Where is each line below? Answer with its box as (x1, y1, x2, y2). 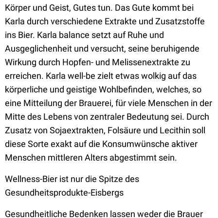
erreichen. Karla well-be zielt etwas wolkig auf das (5, 71, 197, 81)
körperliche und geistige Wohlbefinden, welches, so (5, 84, 201, 94)
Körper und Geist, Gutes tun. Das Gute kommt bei (5, 2, 194, 13)
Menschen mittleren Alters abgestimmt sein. (5, 152, 177, 163)
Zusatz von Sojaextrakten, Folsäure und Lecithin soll (5, 125, 205, 135)
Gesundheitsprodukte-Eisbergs (5, 187, 124, 198)
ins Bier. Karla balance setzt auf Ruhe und (5, 30, 164, 40)
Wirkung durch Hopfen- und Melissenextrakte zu (5, 57, 190, 67)
